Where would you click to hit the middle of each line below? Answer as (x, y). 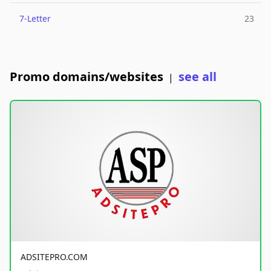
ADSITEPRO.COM (54, 256)
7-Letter (35, 18)
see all (198, 77)
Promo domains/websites (87, 77)
